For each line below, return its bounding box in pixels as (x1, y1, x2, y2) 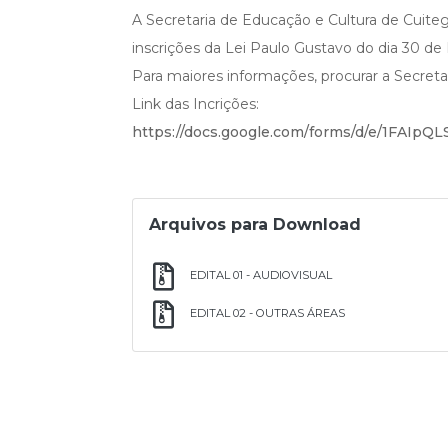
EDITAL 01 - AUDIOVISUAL (190, 267, 332, 282)
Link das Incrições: (132, 94, 259, 113)
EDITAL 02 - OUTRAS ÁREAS (190, 305, 345, 320)
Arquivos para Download (149, 214, 361, 234)
